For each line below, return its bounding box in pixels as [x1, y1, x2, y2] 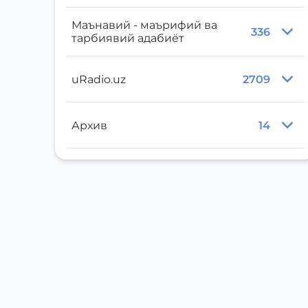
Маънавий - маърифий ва [71, 19, 204, 32]
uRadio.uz [71, 72, 126, 86]
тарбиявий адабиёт [71, 32, 184, 45]
